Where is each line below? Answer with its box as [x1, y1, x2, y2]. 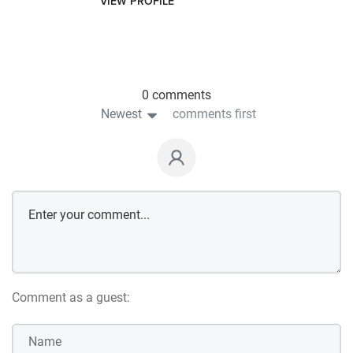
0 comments [142, 87, 211, 102]
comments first [172, 106, 256, 121]
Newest [100, 106, 142, 121]
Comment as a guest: [12, 289, 130, 305]
